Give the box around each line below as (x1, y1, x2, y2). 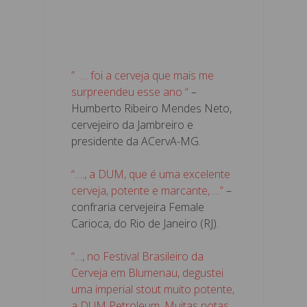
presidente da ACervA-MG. (71, 133, 201, 149)
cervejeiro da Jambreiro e (71, 116, 193, 132)
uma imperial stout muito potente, (71, 281, 234, 297)
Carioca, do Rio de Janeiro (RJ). (71, 215, 219, 231)
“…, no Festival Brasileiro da (71, 248, 204, 264)
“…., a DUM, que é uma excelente (71, 166, 230, 182)
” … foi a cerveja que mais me (71, 67, 214, 83)
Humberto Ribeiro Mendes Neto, (71, 100, 232, 116)
